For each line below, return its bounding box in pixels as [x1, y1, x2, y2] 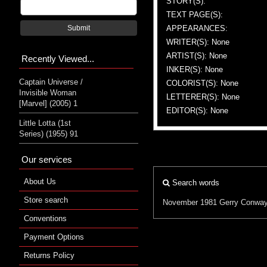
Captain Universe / [19, 77, 83, 86]
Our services [21, 154, 72, 164]
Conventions [24, 213, 67, 223]
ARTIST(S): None [166, 51, 227, 60]
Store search [24, 195, 68, 204]
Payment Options [24, 232, 84, 241]
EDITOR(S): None [166, 105, 228, 115]
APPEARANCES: [166, 23, 228, 33]
